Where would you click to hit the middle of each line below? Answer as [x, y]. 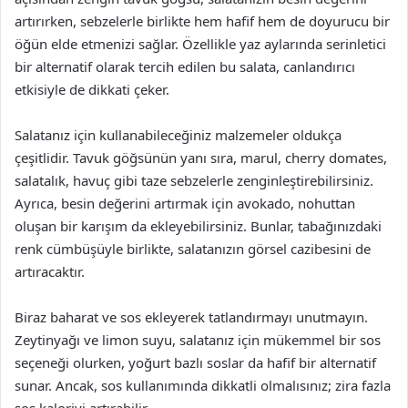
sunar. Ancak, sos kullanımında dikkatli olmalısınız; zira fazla [203, 385]
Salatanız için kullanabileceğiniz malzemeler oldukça [178, 135]
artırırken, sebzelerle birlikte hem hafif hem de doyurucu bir [202, 21]
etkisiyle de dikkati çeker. [92, 89]
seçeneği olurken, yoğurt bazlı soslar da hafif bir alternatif [195, 362]
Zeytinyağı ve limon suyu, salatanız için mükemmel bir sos [198, 340]
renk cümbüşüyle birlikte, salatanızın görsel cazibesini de [193, 249]
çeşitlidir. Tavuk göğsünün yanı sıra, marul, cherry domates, [201, 158]
